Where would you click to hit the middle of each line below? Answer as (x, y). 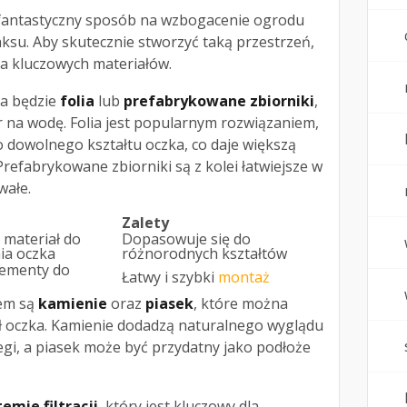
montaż (244, 278)
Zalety (145, 223)
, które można (241, 304)
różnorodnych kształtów (204, 254)
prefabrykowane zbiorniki (219, 101)
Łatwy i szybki (170, 278)
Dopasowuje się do (186, 239)
